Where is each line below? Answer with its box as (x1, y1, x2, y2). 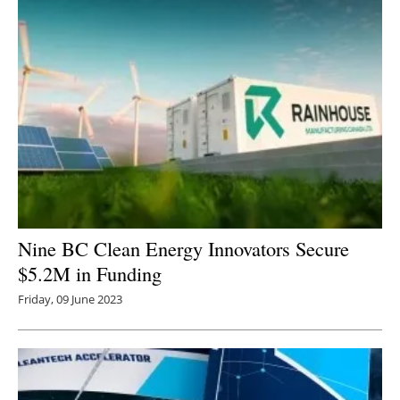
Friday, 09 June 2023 (18, 290, 122, 307)
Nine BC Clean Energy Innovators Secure (18, 234, 349, 262)
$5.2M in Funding (18, 259, 162, 287)
